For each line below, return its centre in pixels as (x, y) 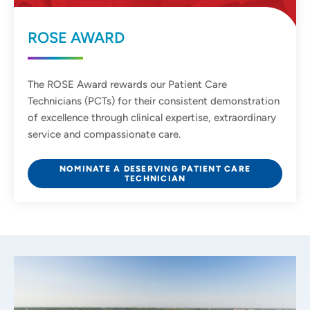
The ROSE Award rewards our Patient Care (127, 84)
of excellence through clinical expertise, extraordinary (152, 117)
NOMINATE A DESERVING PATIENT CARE (155, 168)
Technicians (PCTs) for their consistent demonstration (154, 101)
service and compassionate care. (104, 134)
